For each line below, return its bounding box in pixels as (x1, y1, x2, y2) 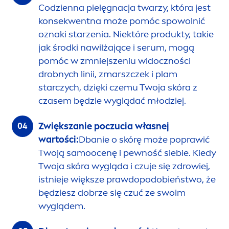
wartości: (38, 134, 79, 146)
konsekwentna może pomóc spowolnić (38, 15, 205, 27)
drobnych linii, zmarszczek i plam (38, 68, 177, 80)
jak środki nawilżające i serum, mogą (38, 42, 194, 54)
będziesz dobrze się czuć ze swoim (38, 187, 186, 199)
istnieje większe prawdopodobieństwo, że (38, 174, 216, 186)
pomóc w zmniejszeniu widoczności (38, 55, 191, 67)
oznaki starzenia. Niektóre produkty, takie (38, 29, 214, 40)
